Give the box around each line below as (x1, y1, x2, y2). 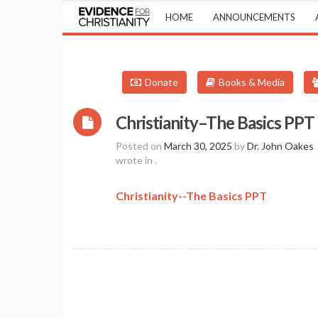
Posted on (116, 140, 164, 152)
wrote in (116, 154, 155, 166)
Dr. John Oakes (247, 140, 314, 152)
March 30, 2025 (164, 140, 232, 152)
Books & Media (219, 76, 285, 88)
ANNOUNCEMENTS (213, 11, 295, 23)
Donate (145, 76, 178, 88)
